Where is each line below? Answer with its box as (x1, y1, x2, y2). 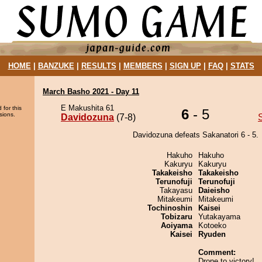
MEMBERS (123, 61, 163, 70)
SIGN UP (169, 61, 201, 70)
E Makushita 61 (61, 104, 114, 112)
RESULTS (81, 61, 116, 70)
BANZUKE (37, 61, 74, 70)
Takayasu (160, 186, 192, 195)
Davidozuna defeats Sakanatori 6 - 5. (132, 130, 258, 139)
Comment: (198, 248, 236, 257)
